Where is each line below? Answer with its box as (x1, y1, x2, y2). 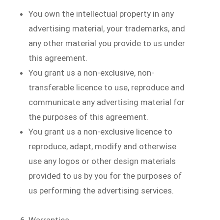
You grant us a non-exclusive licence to (28, 126, 173, 137)
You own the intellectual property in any (28, 8, 174, 19)
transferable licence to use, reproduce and (28, 82, 185, 92)
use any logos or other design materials (28, 156, 176, 166)
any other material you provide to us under (28, 38, 186, 48)
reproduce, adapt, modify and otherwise (28, 141, 177, 151)
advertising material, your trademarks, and (28, 23, 186, 33)
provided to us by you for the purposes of (28, 170, 182, 181)
